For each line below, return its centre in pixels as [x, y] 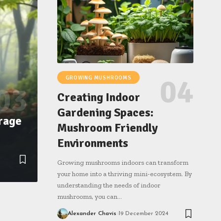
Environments [93, 143]
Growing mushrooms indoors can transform [123, 163]
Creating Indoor [99, 97]
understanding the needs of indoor [109, 185]
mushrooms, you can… [90, 197]
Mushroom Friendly [108, 128]
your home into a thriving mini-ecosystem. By [125, 174]
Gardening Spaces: [105, 113]
